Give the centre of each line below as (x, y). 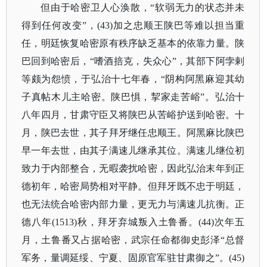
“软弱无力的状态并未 (198, 7)
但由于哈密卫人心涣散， (96, 7)
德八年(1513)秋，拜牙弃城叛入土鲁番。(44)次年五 (133, 222)
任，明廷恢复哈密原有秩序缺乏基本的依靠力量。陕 (133, 43)
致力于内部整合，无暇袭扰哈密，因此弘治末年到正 (133, 168)
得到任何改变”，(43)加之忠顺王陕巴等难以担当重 (133, 25)
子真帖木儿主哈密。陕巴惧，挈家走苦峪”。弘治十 (133, 97)
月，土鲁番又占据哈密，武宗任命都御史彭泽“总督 (133, 240)
